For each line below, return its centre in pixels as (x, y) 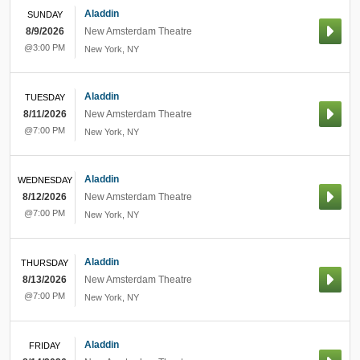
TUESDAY (45, 97)
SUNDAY (45, 14)
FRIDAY (45, 346)
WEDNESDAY (45, 180)
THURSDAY (45, 263)
